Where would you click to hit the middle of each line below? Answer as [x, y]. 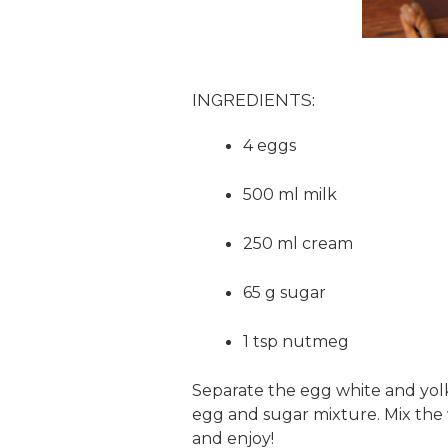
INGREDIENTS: [253, 99]
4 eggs [269, 145]
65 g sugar [284, 292]
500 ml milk [290, 194]
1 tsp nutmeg [296, 341]
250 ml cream [298, 243]
